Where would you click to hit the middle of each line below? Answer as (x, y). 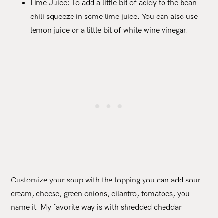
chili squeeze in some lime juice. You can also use (114, 17)
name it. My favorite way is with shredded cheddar (96, 207)
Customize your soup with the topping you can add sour (106, 180)
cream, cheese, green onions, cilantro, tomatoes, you (100, 194)
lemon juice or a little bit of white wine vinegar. (109, 30)
